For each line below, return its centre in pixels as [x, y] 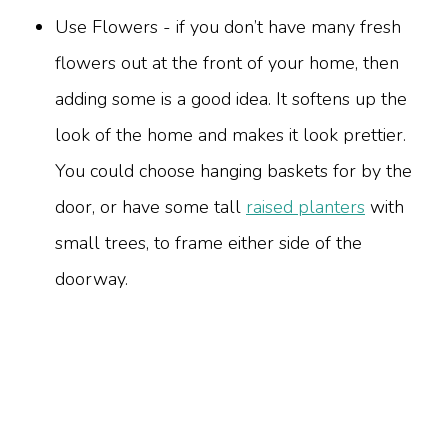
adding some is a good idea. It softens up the [231, 99]
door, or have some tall [150, 207]
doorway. [91, 279]
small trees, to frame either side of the [208, 243]
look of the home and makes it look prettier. [230, 135]
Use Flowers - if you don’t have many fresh [228, 27]
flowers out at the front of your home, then [227, 63]
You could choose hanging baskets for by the [233, 171]
